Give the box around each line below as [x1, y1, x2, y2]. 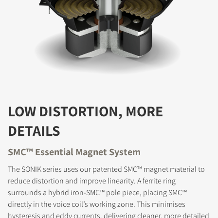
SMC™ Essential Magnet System [8, 145, 141, 158]
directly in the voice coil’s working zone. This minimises [8, 199, 185, 209]
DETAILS [8, 120, 60, 140]
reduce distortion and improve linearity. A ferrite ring [8, 175, 176, 186]
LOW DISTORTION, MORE [8, 101, 163, 121]
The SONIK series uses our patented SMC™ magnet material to [8, 163, 205, 174]
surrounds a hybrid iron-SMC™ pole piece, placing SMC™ [8, 187, 187, 198]
